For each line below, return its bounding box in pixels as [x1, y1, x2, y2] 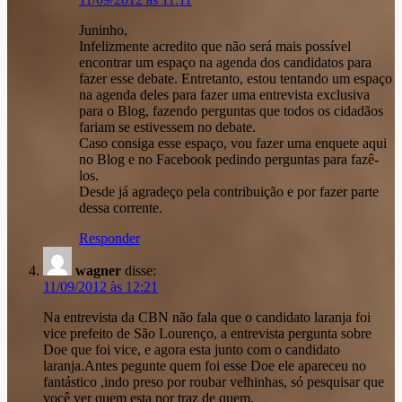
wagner [75, 263, 121, 279]
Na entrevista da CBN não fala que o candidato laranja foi [43, 310, 371, 326]
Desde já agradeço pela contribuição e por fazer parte [79, 184, 379, 200]
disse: [125, 263, 156, 279]
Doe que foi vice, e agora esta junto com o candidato [43, 342, 340, 358]
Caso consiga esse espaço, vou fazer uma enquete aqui [79, 135, 387, 152]
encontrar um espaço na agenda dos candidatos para [79, 55, 371, 71]
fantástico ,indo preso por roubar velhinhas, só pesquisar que [43, 374, 384, 390]
